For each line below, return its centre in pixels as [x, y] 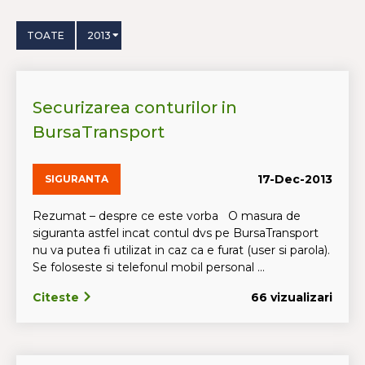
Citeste [57, 297]
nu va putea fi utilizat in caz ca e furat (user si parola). [181, 250]
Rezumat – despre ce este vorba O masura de [167, 216]
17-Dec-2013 [295, 179]
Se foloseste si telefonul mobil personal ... [149, 267]
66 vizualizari [292, 297]
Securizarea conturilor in [135, 108]
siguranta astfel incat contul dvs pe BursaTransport [176, 233]
